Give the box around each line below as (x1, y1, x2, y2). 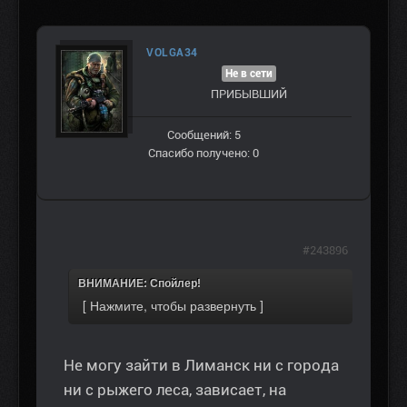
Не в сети (225, 67, 273, 81)
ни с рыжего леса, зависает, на (64, 381, 286, 400)
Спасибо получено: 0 (148, 146, 259, 161)
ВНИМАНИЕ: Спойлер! (78, 277, 201, 291)
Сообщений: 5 (166, 128, 241, 143)
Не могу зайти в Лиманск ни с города (64, 356, 339, 375)
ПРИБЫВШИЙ (211, 87, 287, 102)
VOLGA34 (146, 46, 198, 60)
